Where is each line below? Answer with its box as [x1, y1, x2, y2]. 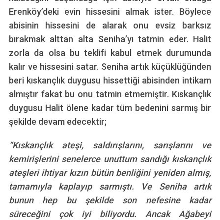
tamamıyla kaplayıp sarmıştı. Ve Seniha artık [8, 181, 212, 192]
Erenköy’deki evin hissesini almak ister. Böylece [8, 6, 212, 17]
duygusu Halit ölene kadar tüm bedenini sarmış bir [8, 103, 212, 113]
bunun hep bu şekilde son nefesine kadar [8, 195, 212, 206]
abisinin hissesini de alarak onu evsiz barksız [8, 20, 212, 31]
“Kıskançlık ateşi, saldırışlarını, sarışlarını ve [8, 140, 212, 151]
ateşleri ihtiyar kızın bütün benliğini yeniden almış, [8, 167, 212, 178]
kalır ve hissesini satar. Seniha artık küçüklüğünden [8, 61, 212, 72]
